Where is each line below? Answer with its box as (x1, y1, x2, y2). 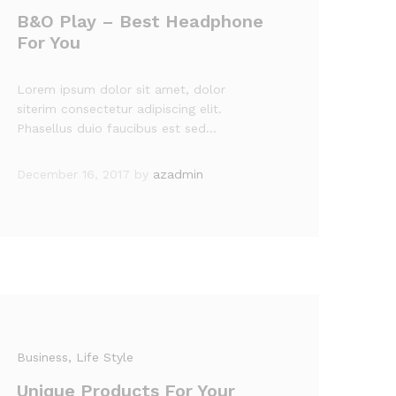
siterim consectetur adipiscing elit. (17, 102, 223, 116)
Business (17, 350, 69, 364)
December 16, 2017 (17, 167, 131, 181)
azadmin (153, 167, 204, 181)
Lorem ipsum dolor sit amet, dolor (17, 82, 226, 96)
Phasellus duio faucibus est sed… (17, 121, 217, 135)
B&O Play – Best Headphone (17, 11, 264, 32)
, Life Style (68, 350, 134, 364)
